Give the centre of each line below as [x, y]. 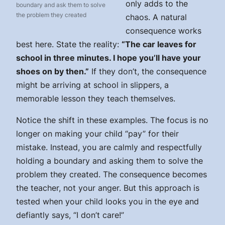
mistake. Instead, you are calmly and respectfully [109, 147]
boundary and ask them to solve [61, 5]
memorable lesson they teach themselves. [96, 99]
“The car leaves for [159, 44]
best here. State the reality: [69, 44]
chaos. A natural [156, 17]
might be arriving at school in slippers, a [92, 85]
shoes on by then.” [52, 72]
